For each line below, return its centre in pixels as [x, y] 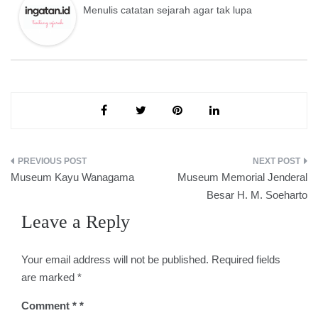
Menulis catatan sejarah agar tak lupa [168, 10]
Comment [47, 305]
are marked [49, 277]
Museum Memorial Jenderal [242, 177]
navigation [49, 194]
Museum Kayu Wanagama [72, 177]
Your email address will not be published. [115, 259]
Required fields [246, 259]
